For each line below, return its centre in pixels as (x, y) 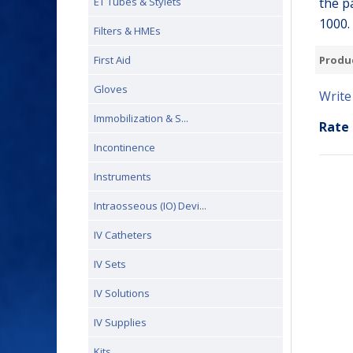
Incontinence (124, 147)
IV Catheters (123, 235)
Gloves (111, 89)
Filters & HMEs (127, 31)
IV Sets (110, 264)
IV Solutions (122, 293)
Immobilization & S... (141, 118)
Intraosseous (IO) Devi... (150, 206)
